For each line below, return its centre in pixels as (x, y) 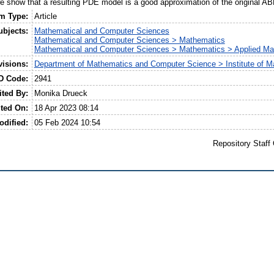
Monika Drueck (61, 94)
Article (45, 17)
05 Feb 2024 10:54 (67, 123)
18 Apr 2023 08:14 (66, 108)
